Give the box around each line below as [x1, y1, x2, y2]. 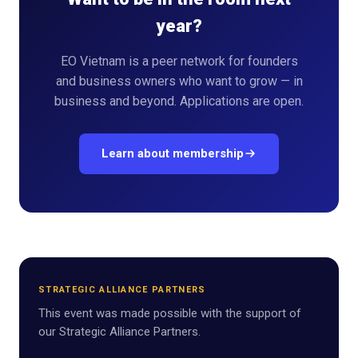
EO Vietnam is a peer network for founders [60, 53, 298, 69]
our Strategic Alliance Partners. [38, 324, 201, 339]
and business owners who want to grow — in [55, 73, 303, 89]
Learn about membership [101, 145, 244, 161]
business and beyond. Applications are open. [54, 93, 304, 109]
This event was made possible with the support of [38, 305, 301, 320]
